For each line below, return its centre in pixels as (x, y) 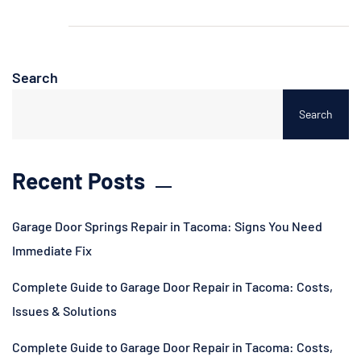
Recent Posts (79, 181)
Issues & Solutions (64, 311)
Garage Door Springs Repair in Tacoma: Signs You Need (167, 226)
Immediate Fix (52, 251)
